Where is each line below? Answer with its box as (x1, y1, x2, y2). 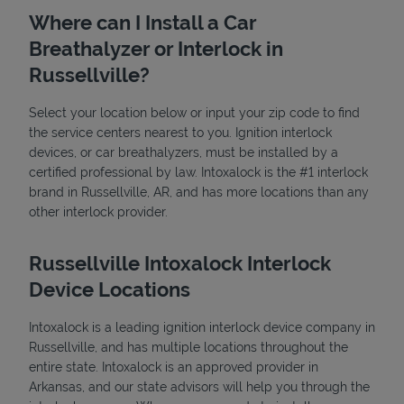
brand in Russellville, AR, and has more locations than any (29, 184, 369, 199)
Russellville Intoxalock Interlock (29, 251, 331, 275)
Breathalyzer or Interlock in (29, 36, 283, 60)
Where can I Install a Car (29, 10, 256, 34)
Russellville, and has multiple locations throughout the (29, 339, 348, 354)
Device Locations (29, 277, 190, 301)
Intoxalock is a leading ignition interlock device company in (29, 319, 375, 335)
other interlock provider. (29, 204, 168, 219)
